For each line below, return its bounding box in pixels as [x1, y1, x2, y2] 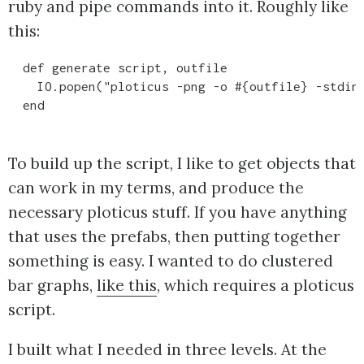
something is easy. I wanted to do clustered [8, 250, 333, 271]
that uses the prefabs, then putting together [8, 226, 340, 246]
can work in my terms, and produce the [8, 177, 304, 197]
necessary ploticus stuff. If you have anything [8, 201, 347, 222]
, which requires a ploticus [157, 275, 354, 295]
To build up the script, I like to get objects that [8, 153, 356, 173]
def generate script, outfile [8, 60, 227, 76]
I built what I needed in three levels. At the [8, 339, 327, 359]
